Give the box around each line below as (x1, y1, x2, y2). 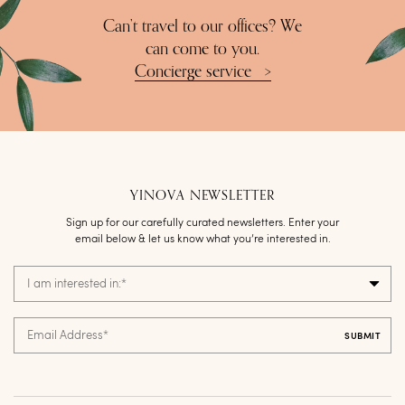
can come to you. (146, 42, 259, 59)
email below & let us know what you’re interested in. (74, 234, 331, 246)
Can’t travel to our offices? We (103, 19, 302, 36)
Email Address (27, 330, 103, 343)
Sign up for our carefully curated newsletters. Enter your (66, 218, 339, 230)
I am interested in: (27, 278, 121, 291)
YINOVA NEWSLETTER (130, 189, 275, 203)
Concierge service (134, 64, 251, 81)
